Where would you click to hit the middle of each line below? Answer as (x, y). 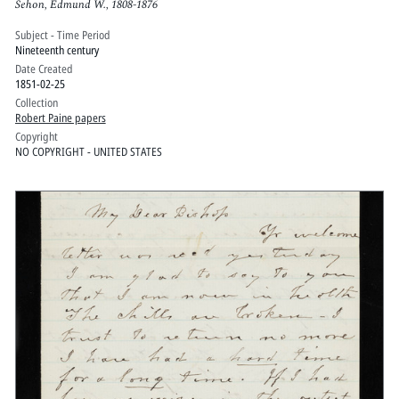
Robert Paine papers (60, 117)
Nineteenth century (57, 49)
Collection (36, 102)
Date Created (44, 68)
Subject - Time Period (62, 34)
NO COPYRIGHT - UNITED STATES (88, 151)
